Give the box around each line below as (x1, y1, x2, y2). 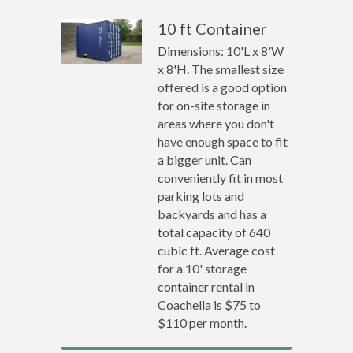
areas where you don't (158, 116, 275, 131)
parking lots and (158, 188, 245, 203)
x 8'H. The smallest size (158, 61, 284, 76)
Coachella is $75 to (158, 297, 262, 312)
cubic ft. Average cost (158, 243, 276, 258)
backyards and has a (158, 206, 267, 221)
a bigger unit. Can (158, 152, 252, 167)
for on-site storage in (158, 98, 271, 113)
